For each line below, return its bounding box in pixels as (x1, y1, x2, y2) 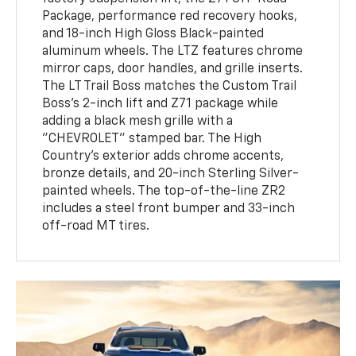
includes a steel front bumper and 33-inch (42, 203, 296, 216)
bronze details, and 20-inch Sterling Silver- (42, 168, 300, 181)
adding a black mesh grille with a (42, 115, 234, 129)
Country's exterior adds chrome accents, (42, 150, 284, 164)
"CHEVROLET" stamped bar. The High (42, 133, 262, 146)
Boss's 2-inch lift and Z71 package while (42, 98, 279, 111)
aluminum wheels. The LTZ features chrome (42, 45, 304, 59)
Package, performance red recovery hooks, (42, 10, 298, 24)
